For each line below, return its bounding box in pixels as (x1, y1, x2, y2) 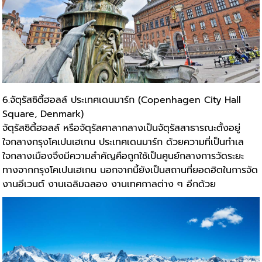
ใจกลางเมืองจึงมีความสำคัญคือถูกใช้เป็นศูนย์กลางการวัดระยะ (2, 149, 244, 164)
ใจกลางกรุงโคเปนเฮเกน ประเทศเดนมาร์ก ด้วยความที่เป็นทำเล (2, 135, 244, 150)
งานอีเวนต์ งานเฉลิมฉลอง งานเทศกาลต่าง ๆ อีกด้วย (2, 177, 216, 192)
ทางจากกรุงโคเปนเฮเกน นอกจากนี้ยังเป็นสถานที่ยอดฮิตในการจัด (2, 163, 258, 178)
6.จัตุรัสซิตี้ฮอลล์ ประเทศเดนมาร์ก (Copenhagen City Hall (2, 93, 242, 108)
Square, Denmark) (2, 107, 84, 122)
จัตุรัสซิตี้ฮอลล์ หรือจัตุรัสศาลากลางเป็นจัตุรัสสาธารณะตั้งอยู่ (2, 121, 241, 136)
